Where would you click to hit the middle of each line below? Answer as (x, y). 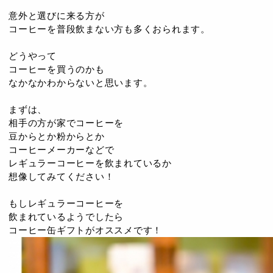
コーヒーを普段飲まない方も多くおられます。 (109, 29)
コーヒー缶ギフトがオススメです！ (85, 230)
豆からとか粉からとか (57, 136)
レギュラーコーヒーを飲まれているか (90, 163)
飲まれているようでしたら (66, 217)
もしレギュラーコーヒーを (66, 203)
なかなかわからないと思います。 (81, 83)
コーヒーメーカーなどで (62, 150)
